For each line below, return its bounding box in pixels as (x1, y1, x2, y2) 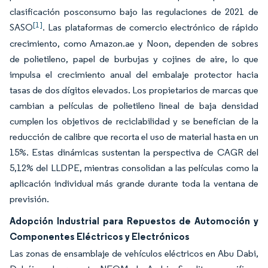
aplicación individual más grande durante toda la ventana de (10, 178, 258, 189)
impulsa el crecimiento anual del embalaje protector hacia (10, 69, 258, 80)
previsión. (10, 193, 49, 205)
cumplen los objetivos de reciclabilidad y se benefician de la (10, 115, 258, 127)
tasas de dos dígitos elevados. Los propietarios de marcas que (10, 84, 258, 96)
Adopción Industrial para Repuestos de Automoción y (10, 215, 258, 227)
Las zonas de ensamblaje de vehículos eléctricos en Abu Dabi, (10, 248, 258, 259)
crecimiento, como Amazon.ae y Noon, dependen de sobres (10, 38, 258, 49)
